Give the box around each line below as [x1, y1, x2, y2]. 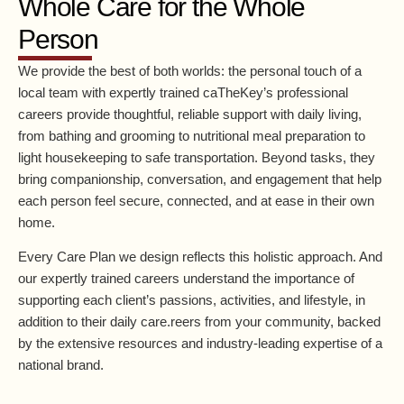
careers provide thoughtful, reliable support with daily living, [18, 106, 362, 122]
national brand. [18, 356, 104, 372]
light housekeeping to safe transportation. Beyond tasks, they [18, 149, 375, 165]
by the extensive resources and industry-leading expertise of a [18, 335, 382, 351]
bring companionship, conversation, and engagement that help [18, 170, 381, 187]
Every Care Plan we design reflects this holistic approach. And [18, 248, 382, 264]
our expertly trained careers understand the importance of [18, 270, 354, 286]
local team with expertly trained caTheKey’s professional [18, 84, 348, 100]
